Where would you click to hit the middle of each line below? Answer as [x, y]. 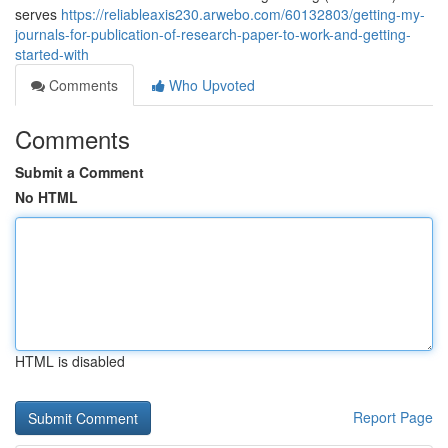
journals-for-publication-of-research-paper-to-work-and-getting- [213, 34]
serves [38, 14]
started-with [52, 54]
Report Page [393, 417]
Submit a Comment [79, 172]
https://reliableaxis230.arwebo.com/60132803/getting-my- [243, 14]
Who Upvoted [210, 85]
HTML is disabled [70, 361]
